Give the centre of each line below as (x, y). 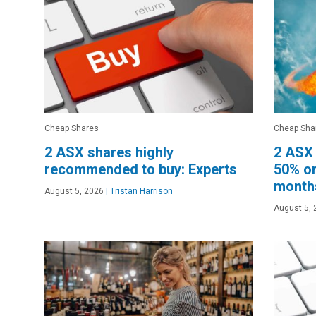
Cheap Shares (72, 128)
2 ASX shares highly (109, 152)
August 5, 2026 (74, 191)
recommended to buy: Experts (141, 169)
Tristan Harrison (140, 191)
